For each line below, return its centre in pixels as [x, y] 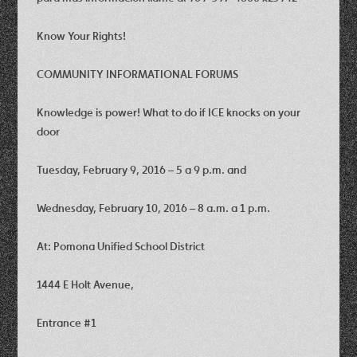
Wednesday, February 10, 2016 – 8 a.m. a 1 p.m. [154, 208]
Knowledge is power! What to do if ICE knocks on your [169, 112]
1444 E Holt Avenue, [86, 284]
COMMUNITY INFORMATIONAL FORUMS [138, 74]
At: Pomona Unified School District [121, 246]
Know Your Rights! [82, 35]
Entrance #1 [67, 322]
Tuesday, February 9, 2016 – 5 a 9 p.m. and [142, 169]
